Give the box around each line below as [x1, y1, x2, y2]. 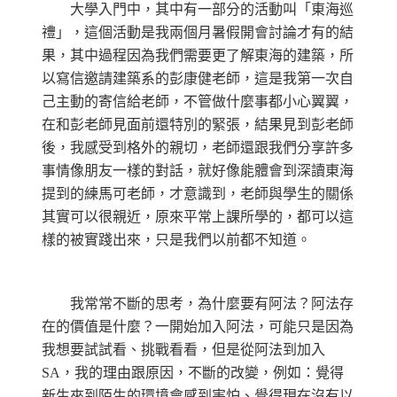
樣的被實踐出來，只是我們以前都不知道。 [41, 231, 311, 247]
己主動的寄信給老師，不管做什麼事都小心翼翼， [41, 93, 354, 109]
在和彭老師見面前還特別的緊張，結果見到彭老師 [41, 116, 354, 132]
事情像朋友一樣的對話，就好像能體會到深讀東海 [41, 162, 354, 178]
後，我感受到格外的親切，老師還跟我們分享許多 [41, 139, 354, 155]
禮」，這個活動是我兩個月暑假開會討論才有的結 [41, 24, 354, 40]
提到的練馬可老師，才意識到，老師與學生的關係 [41, 185, 354, 201]
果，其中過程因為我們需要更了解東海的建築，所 [41, 47, 354, 63]
